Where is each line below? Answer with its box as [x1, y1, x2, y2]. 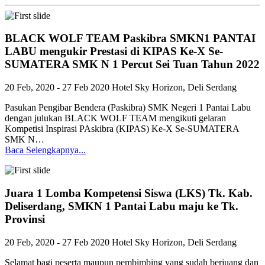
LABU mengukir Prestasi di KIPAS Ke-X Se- [5, 45, 223, 58]
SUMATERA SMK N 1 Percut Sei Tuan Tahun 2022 [5, 58, 260, 71]
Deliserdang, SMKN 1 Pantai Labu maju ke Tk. [5, 199, 238, 212]
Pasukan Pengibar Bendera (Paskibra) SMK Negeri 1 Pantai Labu [5, 102, 251, 113]
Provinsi [5, 212, 45, 225]
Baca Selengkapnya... [5, 145, 86, 156]
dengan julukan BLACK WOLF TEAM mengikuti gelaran [5, 113, 226, 124]
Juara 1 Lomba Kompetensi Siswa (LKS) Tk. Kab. [5, 186, 253, 199]
